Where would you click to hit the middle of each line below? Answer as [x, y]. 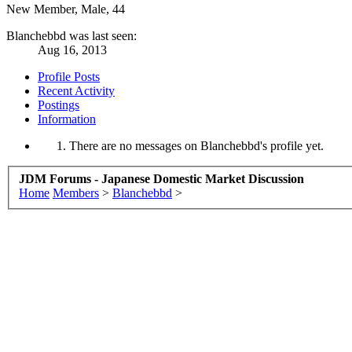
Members [76, 192]
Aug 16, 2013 [72, 50]
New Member [40, 9]
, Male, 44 [100, 9]
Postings [59, 105]
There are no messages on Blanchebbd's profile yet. [196, 146]
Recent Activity [76, 91]
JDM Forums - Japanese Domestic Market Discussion [161, 178]
